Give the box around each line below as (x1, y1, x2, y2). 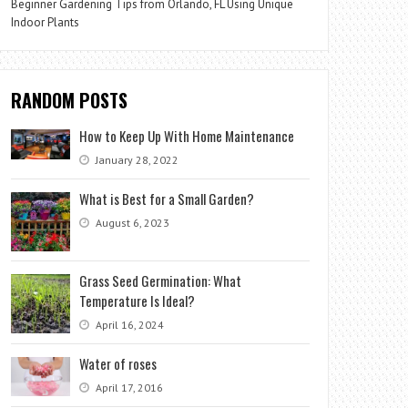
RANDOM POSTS (11, 87, 128, 114)
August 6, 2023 (93, 216, 170, 229)
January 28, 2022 (93, 153, 179, 167)
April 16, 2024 (93, 318, 165, 331)
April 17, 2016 (93, 381, 164, 394)
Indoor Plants (11, 15, 80, 30)
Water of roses (79, 353, 158, 373)
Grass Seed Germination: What (79, 270, 242, 291)
